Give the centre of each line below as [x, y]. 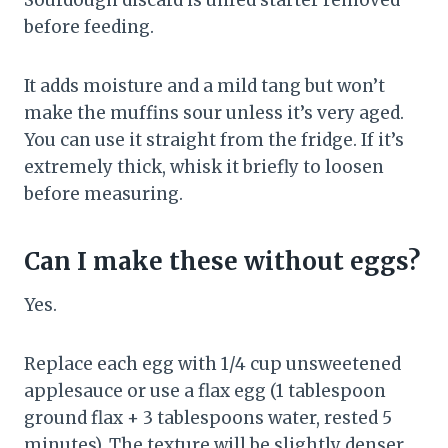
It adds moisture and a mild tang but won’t [204, 86]
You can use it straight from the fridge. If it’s [214, 140]
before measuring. [103, 194]
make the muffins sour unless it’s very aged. [214, 113]
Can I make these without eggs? [222, 262]
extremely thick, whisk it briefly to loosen [204, 167]
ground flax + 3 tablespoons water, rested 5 [208, 418]
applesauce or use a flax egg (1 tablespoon [205, 391]
